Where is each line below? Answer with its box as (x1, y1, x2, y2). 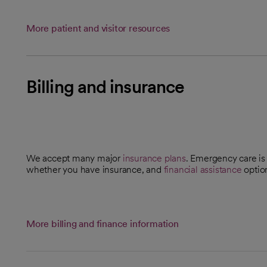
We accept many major (26, 152, 123, 164)
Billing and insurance (26, 75, 185, 97)
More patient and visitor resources (26, 22, 170, 34)
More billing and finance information (26, 218, 179, 229)
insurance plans (122, 152, 186, 164)
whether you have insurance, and (26, 163, 164, 175)
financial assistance (163, 163, 242, 175)
